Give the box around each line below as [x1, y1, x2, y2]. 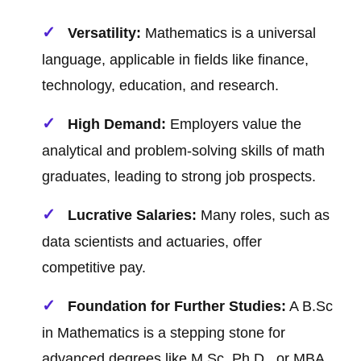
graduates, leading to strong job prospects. [42, 168, 317, 185]
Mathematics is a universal [141, 25, 317, 42]
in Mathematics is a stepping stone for [42, 325, 286, 342]
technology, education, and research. [42, 77, 280, 94]
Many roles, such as [197, 207, 330, 224]
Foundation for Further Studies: [68, 298, 287, 315]
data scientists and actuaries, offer [42, 234, 263, 251]
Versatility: [68, 25, 142, 42]
